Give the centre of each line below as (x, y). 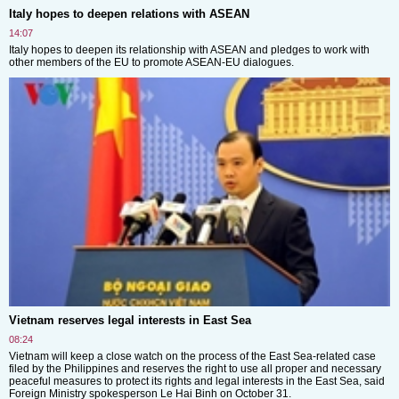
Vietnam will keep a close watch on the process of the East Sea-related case (192, 356)
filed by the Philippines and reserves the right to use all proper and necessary (195, 368)
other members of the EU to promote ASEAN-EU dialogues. (151, 62)
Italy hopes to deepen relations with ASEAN (129, 13)
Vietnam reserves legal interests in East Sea (130, 320)
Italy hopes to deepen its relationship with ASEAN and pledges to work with (189, 49)
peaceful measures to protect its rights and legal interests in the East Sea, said (197, 381)
